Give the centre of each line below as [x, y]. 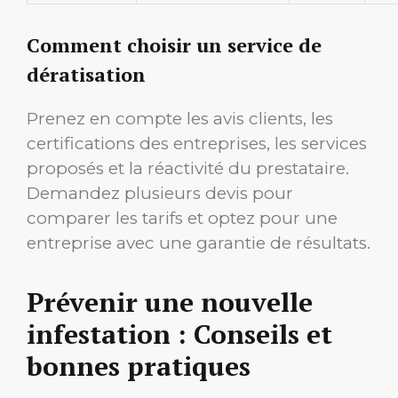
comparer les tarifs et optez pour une [182, 218]
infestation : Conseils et [179, 334]
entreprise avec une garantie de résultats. [199, 243]
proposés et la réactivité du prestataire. [188, 168]
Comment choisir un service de [174, 44]
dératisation [86, 74]
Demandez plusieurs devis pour [160, 193]
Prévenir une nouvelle [170, 302]
